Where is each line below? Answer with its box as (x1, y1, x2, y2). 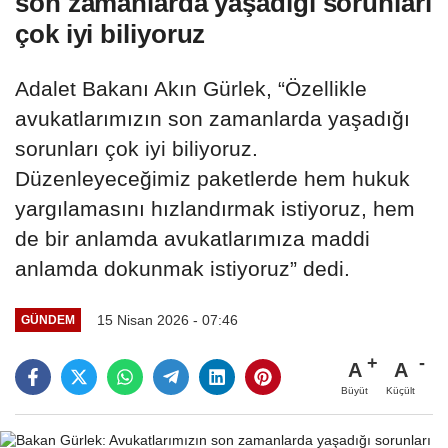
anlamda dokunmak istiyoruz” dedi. (15, 256, 350, 280)
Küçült (386, 384, 415, 396)
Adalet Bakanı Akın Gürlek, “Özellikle (15, 76, 367, 100)
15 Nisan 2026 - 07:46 (96, 311, 238, 328)
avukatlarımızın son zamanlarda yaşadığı (15, 106, 410, 130)
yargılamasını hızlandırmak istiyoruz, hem (15, 196, 415, 220)
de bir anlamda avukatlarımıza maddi (15, 226, 370, 250)
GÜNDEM (20, 313, 75, 327)
